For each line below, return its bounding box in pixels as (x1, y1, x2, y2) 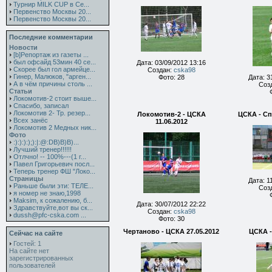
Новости (9, 44, 38, 51)
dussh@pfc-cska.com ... (13, 211, 86, 219)
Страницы (9, 175, 43, 182)
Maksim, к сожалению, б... (13, 197, 92, 204)
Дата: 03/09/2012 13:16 (137, 59, 206, 66)
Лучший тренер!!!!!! (13, 146, 72, 153)
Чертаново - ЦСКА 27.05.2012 (123, 228, 219, 235)
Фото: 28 (158, 73, 185, 81)
